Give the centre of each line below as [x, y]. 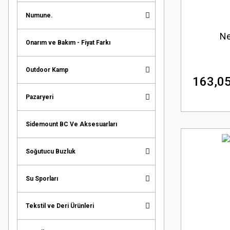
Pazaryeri [40, 97]
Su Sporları [42, 178]
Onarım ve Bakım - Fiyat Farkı [68, 42]
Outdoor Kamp [47, 70]
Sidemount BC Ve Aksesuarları [71, 124]
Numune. [39, 15]
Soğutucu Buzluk [51, 151]
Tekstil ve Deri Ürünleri [60, 206]
